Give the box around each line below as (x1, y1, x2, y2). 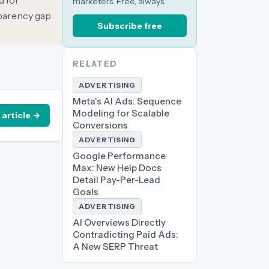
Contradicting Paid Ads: (73, 229, 178, 240)
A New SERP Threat (73, 241, 158, 252)
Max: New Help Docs (73, 162, 162, 174)
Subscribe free (97, 20, 162, 31)
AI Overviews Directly (73, 217, 166, 228)
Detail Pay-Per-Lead (73, 174, 160, 186)
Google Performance (73, 150, 166, 162)
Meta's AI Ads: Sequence (73, 95, 181, 107)
